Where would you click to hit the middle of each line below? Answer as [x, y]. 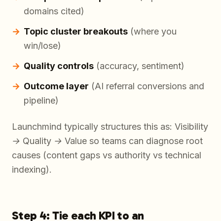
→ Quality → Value [49, 141]
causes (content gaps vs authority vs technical [107, 155]
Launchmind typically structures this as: [93, 127]
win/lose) [42, 46]
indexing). [32, 170]
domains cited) [54, 11]
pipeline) [41, 101]
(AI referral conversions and [147, 86]
